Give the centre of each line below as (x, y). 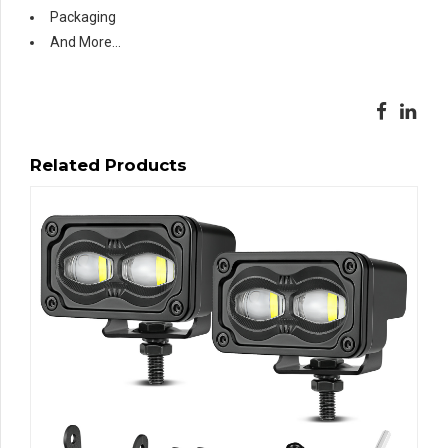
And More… (85, 42)
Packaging (83, 17)
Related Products (108, 165)
